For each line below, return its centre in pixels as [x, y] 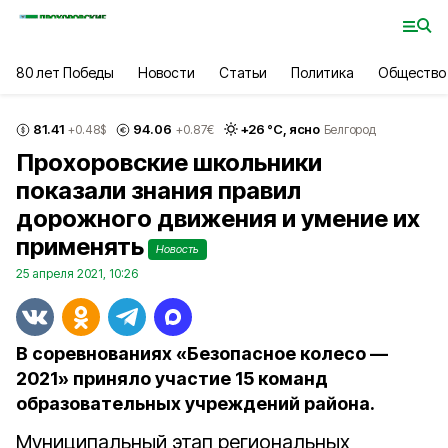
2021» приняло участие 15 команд [172, 378]
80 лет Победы [65, 72]
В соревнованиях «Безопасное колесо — [202, 353]
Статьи [242, 72]
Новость [177, 249]
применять [80, 246]
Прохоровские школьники [169, 162]
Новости [166, 72]
